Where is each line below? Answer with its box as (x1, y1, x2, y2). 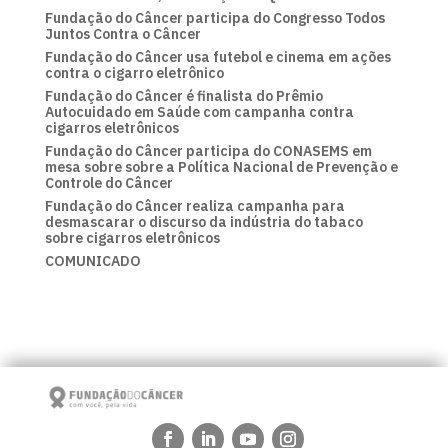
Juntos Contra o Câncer (44, 24, 201, 43)
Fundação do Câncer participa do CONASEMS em (44, 141, 372, 160)
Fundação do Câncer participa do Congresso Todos (44, 8, 385, 27)
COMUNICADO (44, 251, 141, 270)
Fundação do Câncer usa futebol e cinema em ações (44, 47, 391, 66)
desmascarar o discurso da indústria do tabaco (44, 212, 363, 231)
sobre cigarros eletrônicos (44, 228, 220, 247)
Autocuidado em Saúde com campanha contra (44, 102, 354, 121)
